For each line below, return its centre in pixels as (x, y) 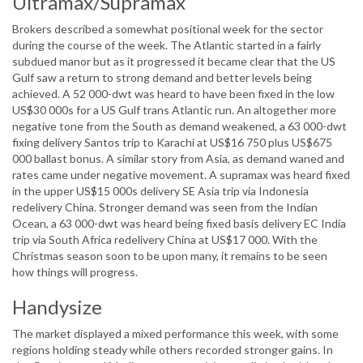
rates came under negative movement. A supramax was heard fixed (181, 175)
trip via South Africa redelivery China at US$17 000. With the (165, 240)
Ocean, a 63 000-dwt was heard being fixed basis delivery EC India (179, 224)
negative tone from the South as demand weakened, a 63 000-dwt (179, 126)
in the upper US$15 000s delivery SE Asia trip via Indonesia (160, 191)
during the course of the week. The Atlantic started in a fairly (167, 45)
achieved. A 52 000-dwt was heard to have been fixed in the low (173, 94)
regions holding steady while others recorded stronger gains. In (173, 350)
